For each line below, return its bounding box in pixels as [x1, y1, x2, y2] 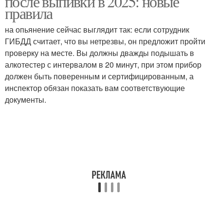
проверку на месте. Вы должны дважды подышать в [5, 47, 194, 58]
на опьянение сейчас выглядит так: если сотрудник [5, 24, 189, 35]
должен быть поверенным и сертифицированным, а [5, 71, 194, 82]
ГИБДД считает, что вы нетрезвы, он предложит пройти [5, 36, 205, 47]
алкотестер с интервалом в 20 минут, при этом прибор [5, 59, 201, 70]
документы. [5, 94, 46, 105]
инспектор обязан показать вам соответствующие [5, 82, 185, 93]
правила [5, 2, 53, 23]
